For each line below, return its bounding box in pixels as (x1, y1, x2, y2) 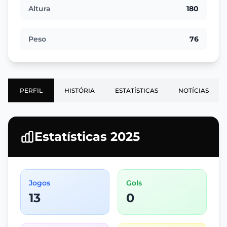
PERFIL (20, 87, 43, 94)
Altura (28, 4, 51, 13)
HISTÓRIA (64, 87, 95, 94)
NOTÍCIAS (178, 87, 209, 94)
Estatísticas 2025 (34, 129, 140, 144)
